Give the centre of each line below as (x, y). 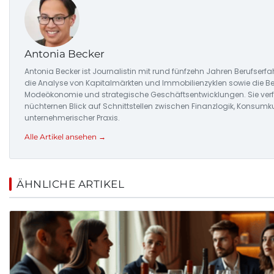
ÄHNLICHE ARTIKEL (70, 184)
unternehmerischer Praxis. (72, 118)
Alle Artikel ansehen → (65, 137)
